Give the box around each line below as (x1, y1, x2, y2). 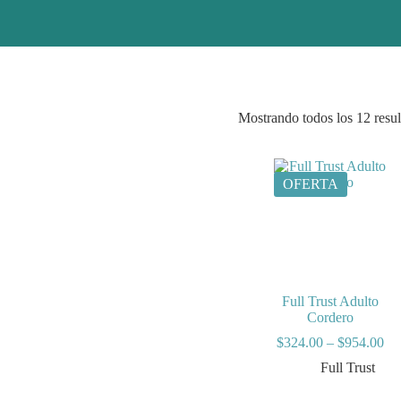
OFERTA (283, 176, 339, 192)
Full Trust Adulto (281, 293, 379, 309)
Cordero (306, 309, 354, 325)
